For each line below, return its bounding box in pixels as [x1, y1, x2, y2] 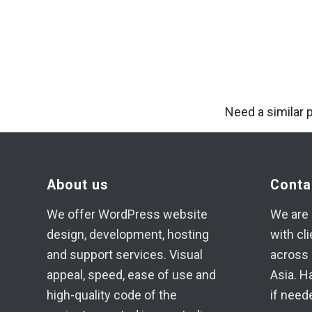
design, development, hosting [47, 227, 209, 242]
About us [47, 177, 109, 194]
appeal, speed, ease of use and [47, 267, 216, 283]
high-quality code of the [47, 288, 177, 303]
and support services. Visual [47, 247, 203, 263]
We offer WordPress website [47, 207, 208, 222]
